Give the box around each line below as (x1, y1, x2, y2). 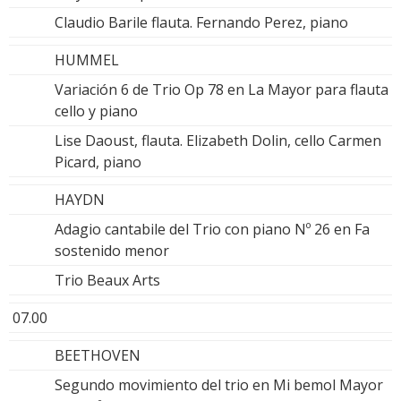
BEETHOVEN (55, 345, 141, 365)
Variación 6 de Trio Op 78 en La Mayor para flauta (55, 79, 388, 99)
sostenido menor (55, 240, 169, 260)
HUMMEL (55, 49, 119, 70)
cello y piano (55, 100, 138, 121)
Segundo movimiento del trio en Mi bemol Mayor (55, 374, 383, 395)
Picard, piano (55, 151, 141, 172)
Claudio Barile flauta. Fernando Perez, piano (55, 12, 348, 32)
